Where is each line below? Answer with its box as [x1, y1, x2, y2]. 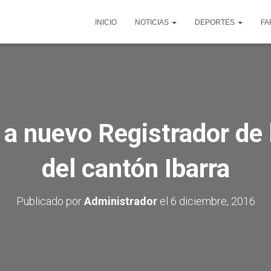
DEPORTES [195, 18, 237, 27]
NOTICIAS [135, 18, 171, 27]
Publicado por [16, 195, 84, 207]
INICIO [95, 18, 117, 27]
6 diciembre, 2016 [170, 195, 255, 207]
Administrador [83, 195, 157, 207]
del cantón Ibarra [41, 154, 230, 183]
